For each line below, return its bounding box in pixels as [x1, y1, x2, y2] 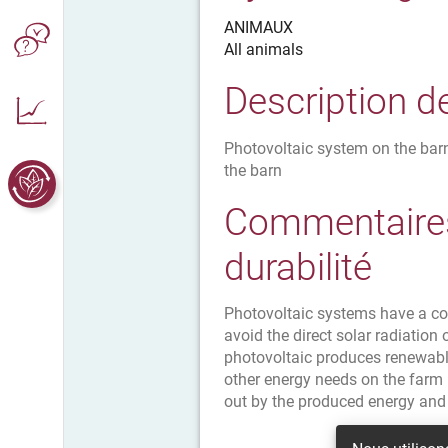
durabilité [224, 245, 372, 290]
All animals [224, 39, 303, 59]
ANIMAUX [224, 17, 293, 37]
